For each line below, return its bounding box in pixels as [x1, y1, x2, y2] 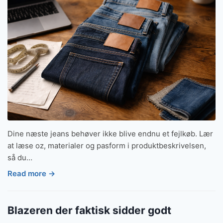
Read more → [7, 168, 55, 178]
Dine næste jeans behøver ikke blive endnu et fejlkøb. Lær [7, 129, 213, 139]
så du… [7, 153, 32, 163]
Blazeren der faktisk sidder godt [7, 204, 171, 217]
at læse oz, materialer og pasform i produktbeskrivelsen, [7, 141, 206, 151]
